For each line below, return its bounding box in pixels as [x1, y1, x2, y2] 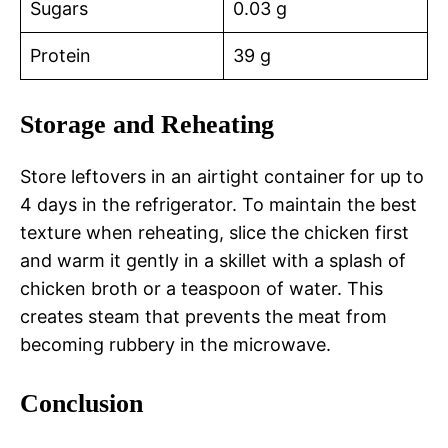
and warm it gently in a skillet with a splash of [20, 250, 406, 272]
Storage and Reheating [20, 110, 274, 140]
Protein [30, 45, 91, 67]
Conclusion [20, 389, 143, 419]
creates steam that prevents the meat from [20, 306, 387, 328]
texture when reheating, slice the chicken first [20, 222, 409, 244]
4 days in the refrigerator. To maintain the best [20, 194, 417, 216]
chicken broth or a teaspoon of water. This [20, 278, 383, 300]
